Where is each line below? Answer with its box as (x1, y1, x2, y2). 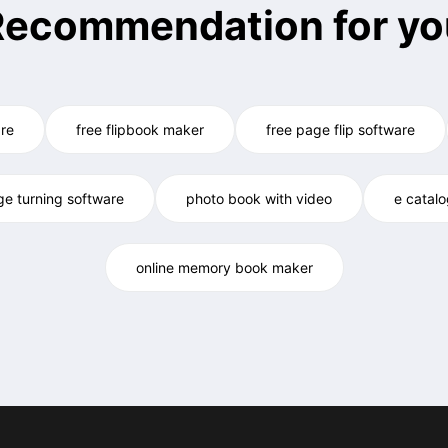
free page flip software (266, 121, 415, 138)
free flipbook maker (76, 121, 204, 138)
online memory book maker (135, 259, 313, 276)
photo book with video (186, 190, 332, 207)
